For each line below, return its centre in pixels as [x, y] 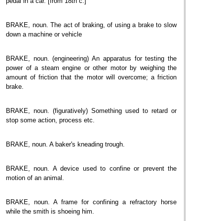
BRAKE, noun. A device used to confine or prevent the [91, 168]
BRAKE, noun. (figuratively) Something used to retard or [91, 111]
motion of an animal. [35, 178]
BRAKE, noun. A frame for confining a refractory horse [91, 202]
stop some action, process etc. [50, 120]
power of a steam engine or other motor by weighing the [91, 68]
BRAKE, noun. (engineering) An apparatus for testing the [91, 58]
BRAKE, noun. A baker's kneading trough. [65, 144]
